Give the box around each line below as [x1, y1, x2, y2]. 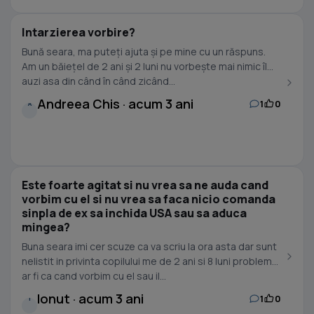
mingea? [22, 219, 70, 235]
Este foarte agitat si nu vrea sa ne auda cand [22, 177, 268, 193]
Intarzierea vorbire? [22, 25, 135, 40]
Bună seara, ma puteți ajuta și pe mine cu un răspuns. [22, 45, 266, 58]
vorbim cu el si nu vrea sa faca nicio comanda [22, 191, 275, 207]
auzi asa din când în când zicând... [22, 74, 175, 88]
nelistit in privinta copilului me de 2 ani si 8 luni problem [22, 254, 272, 268]
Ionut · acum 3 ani [37, 290, 144, 307]
